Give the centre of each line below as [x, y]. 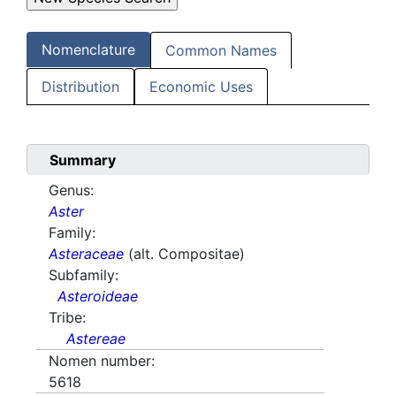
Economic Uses [201, 87]
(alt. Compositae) [187, 254]
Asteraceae [86, 254]
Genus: [71, 190]
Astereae [96, 339]
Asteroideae [98, 297]
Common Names [221, 51]
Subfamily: [84, 275]
